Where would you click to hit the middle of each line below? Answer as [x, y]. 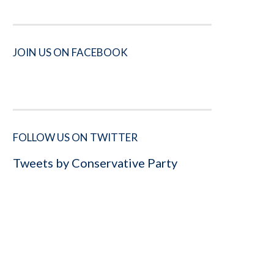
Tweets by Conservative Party [95, 163]
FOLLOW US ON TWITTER [75, 138]
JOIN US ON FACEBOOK [70, 53]
